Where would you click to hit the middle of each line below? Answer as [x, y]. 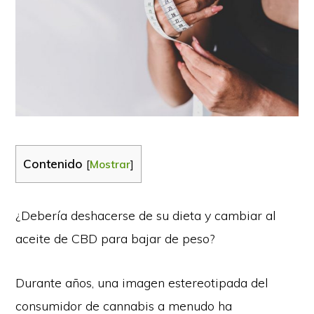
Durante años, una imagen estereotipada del [142, 282]
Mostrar [110, 164]
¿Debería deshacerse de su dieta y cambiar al [146, 215]
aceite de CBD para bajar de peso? [115, 238]
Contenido [53, 163]
